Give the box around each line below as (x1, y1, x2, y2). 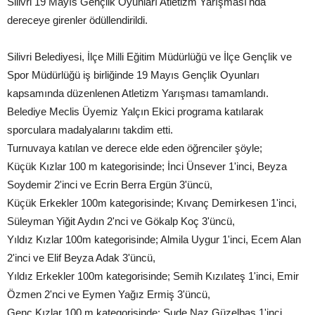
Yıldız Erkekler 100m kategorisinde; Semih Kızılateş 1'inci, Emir (7, 269, 299, 282)
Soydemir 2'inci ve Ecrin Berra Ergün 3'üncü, (7, 178, 212, 191)
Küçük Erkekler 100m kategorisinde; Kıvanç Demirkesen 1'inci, (7, 196, 297, 209)
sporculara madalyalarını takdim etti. (7, 123, 173, 136)
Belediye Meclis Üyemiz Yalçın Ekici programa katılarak (7, 105, 264, 117)
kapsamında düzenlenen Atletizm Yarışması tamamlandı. (7, 86, 269, 99)
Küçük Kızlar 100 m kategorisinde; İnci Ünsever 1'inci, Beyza (7, 160, 287, 172)
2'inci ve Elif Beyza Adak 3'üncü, (7, 251, 155, 264)
